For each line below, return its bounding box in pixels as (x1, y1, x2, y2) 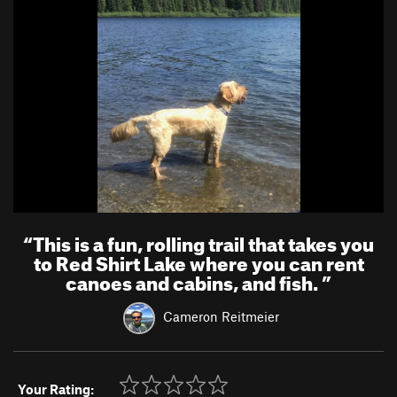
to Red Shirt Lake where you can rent (33, 245, 364, 276)
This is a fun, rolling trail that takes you (33, 225, 374, 256)
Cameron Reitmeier (162, 307, 279, 324)
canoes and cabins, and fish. (66, 264, 322, 295)
